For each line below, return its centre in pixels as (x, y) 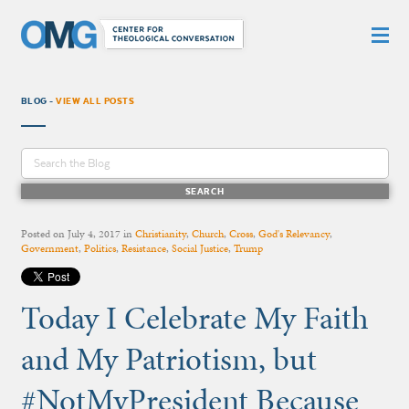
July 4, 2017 (94, 233)
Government (49, 248)
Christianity (160, 233)
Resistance (143, 248)
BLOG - (38, 100)
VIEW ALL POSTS (95, 100)
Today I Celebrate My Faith (194, 317)
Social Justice (199, 248)
